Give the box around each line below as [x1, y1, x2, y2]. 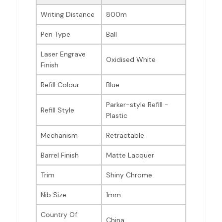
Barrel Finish [41, 151, 79, 160]
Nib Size [41, 190, 66, 200]
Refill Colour [41, 80, 79, 90]
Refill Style [41, 106, 74, 115]
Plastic [106, 111, 127, 120]
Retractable [106, 131, 144, 140]
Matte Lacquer [106, 151, 154, 160]
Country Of [41, 210, 77, 220]
